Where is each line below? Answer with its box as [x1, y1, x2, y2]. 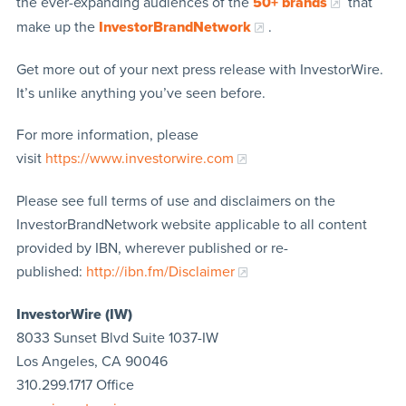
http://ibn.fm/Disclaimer [85, 262, 235, 281]
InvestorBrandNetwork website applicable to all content [15, 215, 367, 234]
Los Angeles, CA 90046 [15, 352, 168, 371]
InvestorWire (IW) [15, 304, 132, 324]
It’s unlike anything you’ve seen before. [15, 83, 266, 102]
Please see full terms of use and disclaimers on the [15, 191, 335, 210]
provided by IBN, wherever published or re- [15, 238, 288, 257]
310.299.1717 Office [15, 375, 134, 394]
